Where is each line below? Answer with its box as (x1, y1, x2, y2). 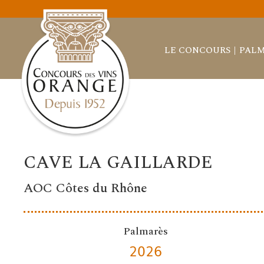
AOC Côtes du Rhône (24, 179, 148, 199)
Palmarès (123, 223, 168, 240)
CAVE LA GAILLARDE (24, 149, 213, 177)
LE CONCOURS (164, 43, 230, 57)
